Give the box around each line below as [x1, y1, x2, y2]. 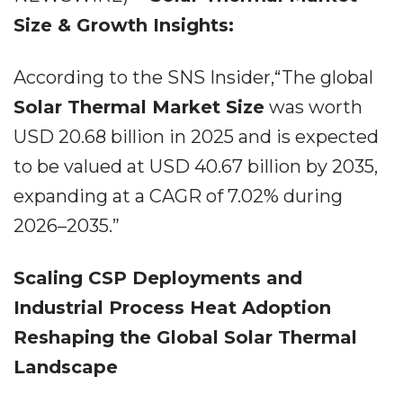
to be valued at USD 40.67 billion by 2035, [13, 156, 378, 177]
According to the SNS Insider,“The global [13, 67, 373, 88]
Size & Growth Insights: [13, 14, 234, 36]
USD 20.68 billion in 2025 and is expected [13, 126, 379, 148]
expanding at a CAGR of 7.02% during [13, 185, 343, 207]
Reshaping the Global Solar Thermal [13, 327, 357, 348]
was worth [264, 96, 363, 118]
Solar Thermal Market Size [13, 96, 264, 118]
